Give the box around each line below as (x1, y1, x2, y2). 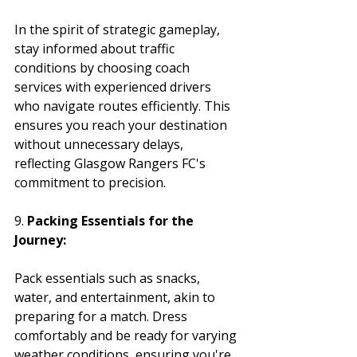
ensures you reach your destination (14, 116, 230, 134)
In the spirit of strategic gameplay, (14, 20, 223, 38)
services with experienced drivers (14, 77, 214, 96)
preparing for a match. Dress (14, 307, 190, 325)
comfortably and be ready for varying (14, 326, 240, 344)
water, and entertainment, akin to (14, 288, 218, 306)
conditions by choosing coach (14, 58, 193, 76)
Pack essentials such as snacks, (14, 269, 203, 287)
